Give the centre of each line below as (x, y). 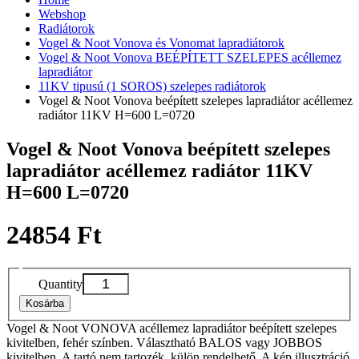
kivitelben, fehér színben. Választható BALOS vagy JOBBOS (164, 343)
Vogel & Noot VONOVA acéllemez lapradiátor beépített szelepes (171, 329)
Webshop (62, 14)
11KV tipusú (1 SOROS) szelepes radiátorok (152, 86)
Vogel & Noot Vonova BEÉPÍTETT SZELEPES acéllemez (190, 57)
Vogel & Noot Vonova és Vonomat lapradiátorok (161, 42)
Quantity (61, 284)
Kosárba (45, 304)
